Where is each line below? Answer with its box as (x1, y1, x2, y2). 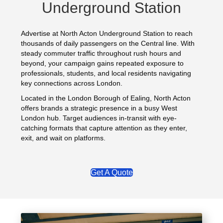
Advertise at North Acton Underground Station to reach (21, 29, 193, 37)
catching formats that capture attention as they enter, (21, 123, 188, 132)
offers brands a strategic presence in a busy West (21, 104, 178, 112)
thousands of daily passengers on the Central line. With (21, 39, 195, 47)
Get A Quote (90, 168, 133, 177)
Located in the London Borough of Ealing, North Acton (21, 94, 191, 102)
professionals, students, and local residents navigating (21, 69, 192, 77)
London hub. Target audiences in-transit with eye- (21, 113, 177, 122)
